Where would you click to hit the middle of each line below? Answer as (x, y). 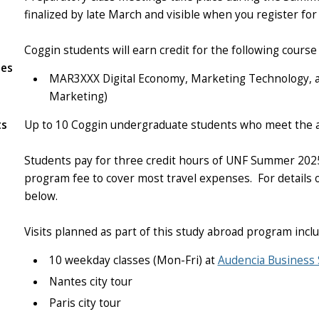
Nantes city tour (90, 282)
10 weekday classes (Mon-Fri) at (133, 261)
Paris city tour (85, 303)
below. (41, 196)
